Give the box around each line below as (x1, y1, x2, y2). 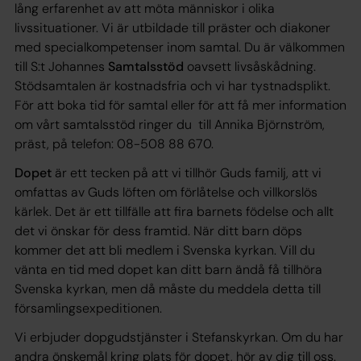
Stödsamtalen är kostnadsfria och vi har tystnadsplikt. (15, 77, 330, 94)
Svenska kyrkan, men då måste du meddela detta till (15, 280, 321, 297)
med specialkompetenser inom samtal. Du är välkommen (15, 38, 345, 56)
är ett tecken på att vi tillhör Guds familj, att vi (52, 164, 322, 181)
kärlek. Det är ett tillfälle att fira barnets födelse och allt (15, 202, 334, 220)
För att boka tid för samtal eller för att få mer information (15, 96, 346, 114)
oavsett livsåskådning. (184, 57, 316, 75)
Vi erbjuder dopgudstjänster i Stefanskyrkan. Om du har (15, 328, 343, 346)
